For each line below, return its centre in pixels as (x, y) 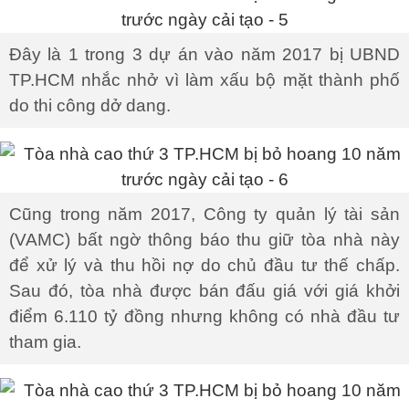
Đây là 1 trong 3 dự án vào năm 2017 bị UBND (204, 54)
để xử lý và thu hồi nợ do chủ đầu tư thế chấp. (204, 265)
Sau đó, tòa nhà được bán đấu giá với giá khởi (204, 291)
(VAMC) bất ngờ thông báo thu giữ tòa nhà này (204, 240)
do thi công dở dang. (90, 105)
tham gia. (45, 342)
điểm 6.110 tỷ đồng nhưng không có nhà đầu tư (204, 316)
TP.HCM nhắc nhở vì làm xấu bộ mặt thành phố (204, 80)
